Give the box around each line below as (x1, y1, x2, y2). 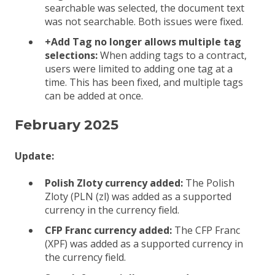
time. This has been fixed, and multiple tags (45, 76, 243, 90)
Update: (15, 149, 54, 163)
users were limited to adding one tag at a (45, 62, 233, 76)
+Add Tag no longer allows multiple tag (45, 35, 241, 49)
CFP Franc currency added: (45, 223, 174, 238)
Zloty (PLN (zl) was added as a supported (45, 190, 231, 204)
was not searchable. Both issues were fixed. (45, 15, 243, 29)
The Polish (185, 176, 234, 190)
